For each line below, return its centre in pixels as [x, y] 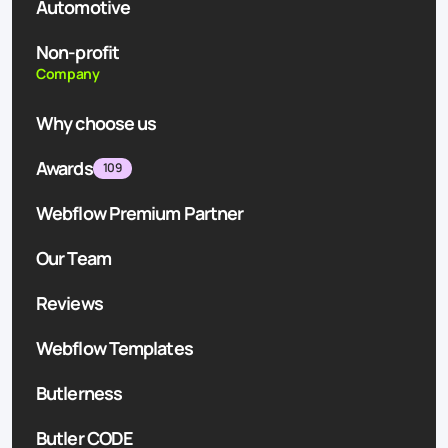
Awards [64, 167]
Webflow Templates [114, 347]
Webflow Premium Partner [140, 212]
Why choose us [96, 122]
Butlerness [79, 392]
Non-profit [77, 51]
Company [68, 73]
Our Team [73, 257]
